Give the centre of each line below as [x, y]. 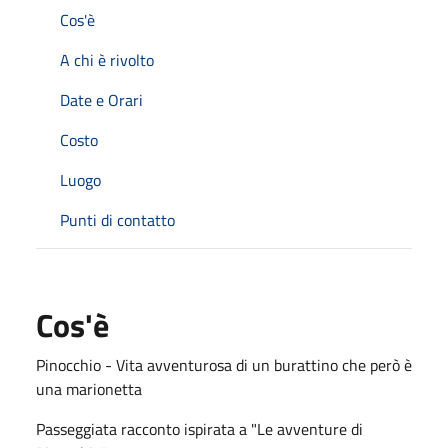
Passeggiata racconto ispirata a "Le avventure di [199, 428]
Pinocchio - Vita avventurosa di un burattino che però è [224, 364]
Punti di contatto [117, 219]
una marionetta [89, 388]
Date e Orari [101, 99]
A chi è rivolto [107, 59]
